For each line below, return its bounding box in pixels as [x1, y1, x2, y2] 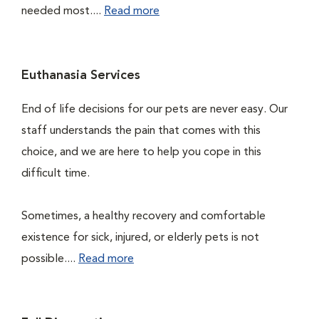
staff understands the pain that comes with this [21, 125, 261, 137]
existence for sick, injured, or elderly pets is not [21, 232, 259, 244]
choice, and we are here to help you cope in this [21, 147, 261, 158]
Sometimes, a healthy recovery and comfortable [21, 211, 266, 222]
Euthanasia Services [21, 69, 140, 82]
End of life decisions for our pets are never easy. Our [21, 104, 288, 115]
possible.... [21, 253, 78, 265]
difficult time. [21, 168, 95, 179]
